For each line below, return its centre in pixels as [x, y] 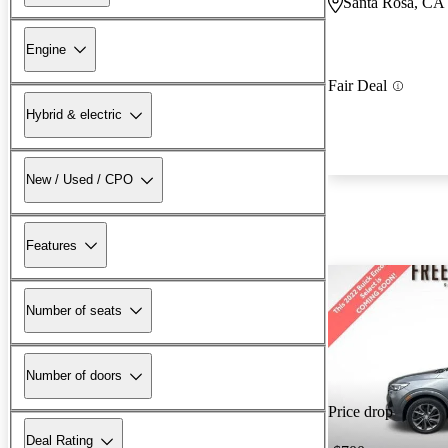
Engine [46, 49]
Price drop [360, 412]
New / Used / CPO [79, 180]
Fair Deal [357, 86]
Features [51, 245]
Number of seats [74, 310]
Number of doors [74, 376]
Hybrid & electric [74, 115]
